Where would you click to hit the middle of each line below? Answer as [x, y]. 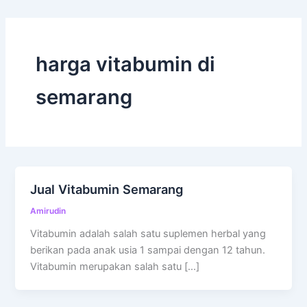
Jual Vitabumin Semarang [107, 189]
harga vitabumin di [125, 64]
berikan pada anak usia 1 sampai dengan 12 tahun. [148, 250]
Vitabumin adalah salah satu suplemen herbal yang [148, 234]
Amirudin [48, 211]
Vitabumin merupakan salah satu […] [115, 267]
